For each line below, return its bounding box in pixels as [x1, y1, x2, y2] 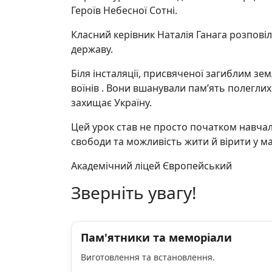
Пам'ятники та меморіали [81, 230, 232, 245]
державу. [71, 42, 113, 56]
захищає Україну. [71, 96, 152, 109]
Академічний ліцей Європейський [71, 159, 232, 172]
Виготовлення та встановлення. [81, 251, 217, 263]
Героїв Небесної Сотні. [71, 4, 177, 17]
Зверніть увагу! [71, 181, 197, 204]
